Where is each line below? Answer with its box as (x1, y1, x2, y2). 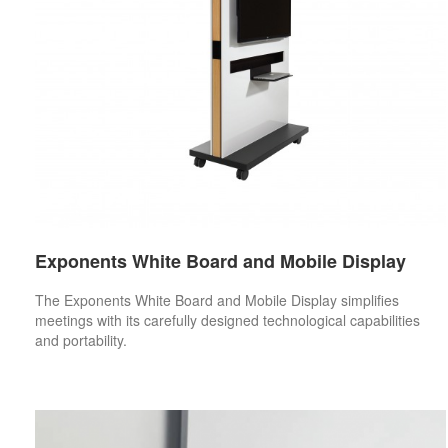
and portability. (35, 329, 127, 350)
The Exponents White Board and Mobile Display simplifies (35, 289, 399, 310)
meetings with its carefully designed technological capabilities (35, 309, 420, 330)
